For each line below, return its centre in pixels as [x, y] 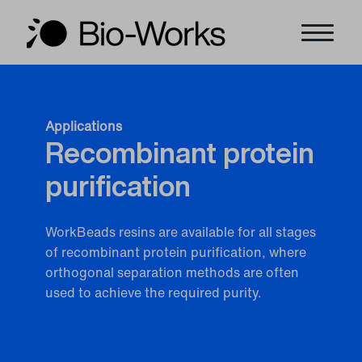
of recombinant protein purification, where [176, 252]
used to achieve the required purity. [155, 293]
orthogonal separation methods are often [172, 272]
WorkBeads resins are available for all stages [181, 232]
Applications [84, 126]
